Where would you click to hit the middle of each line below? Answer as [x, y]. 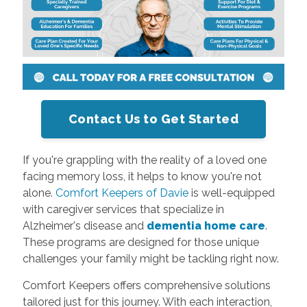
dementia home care [206, 225]
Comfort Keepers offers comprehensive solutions [146, 285]
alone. [39, 193]
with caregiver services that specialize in [123, 209]
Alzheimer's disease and [84, 225]
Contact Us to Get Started [153, 119]
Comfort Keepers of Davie [122, 193]
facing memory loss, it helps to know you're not [142, 176]
